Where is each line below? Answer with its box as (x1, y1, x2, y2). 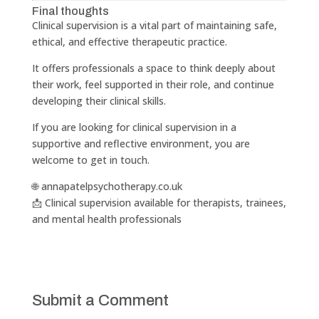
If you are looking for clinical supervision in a (31, 120, 236, 134)
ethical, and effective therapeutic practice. (31, 34, 227, 48)
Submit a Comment (31, 291, 169, 309)
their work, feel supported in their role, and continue (31, 77, 274, 91)
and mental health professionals (31, 211, 182, 226)
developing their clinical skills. (31, 93, 166, 108)
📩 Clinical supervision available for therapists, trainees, (31, 195, 286, 209)
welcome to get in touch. (31, 152, 150, 167)
